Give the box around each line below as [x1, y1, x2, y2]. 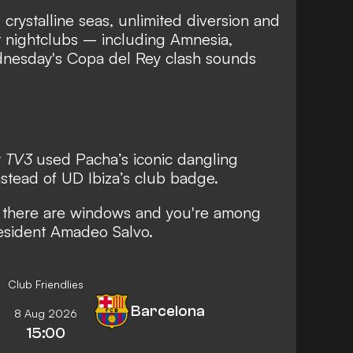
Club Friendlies [8, 277, 84, 291]
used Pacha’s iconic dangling [36, 148, 238, 169]
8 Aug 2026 [14, 306, 77, 320]
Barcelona [131, 301, 205, 320]
